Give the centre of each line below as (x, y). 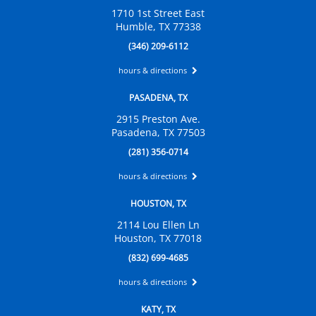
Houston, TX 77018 (158, 238)
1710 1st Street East (158, 13)
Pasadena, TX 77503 (158, 133)
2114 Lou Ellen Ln (158, 225)
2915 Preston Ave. (158, 119)
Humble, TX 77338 (158, 27)
